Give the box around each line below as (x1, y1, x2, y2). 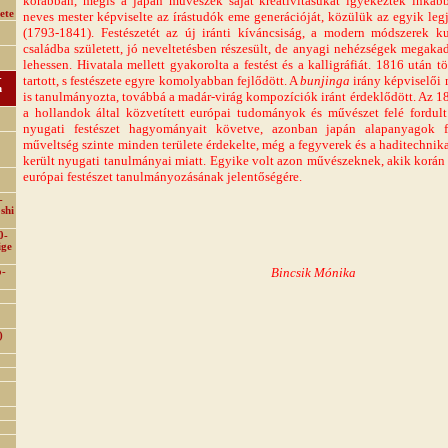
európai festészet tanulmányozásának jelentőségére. (23, 169, 302, 184)
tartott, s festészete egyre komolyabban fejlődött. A (23, 73, 301, 88)
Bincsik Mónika (270, 265, 356, 280)
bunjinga (300, 73, 351, 88)
